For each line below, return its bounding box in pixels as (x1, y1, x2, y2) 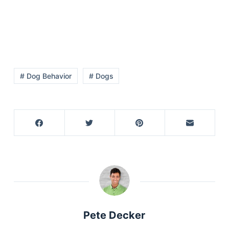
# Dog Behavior (19, 71, 72, 80)
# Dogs (88, 71, 113, 80)
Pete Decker (83, 209, 146, 222)
